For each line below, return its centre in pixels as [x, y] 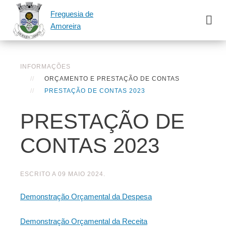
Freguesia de [72, 14]
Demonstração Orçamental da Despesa [86, 196]
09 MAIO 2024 [81, 174]
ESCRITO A [39, 174]
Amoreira [66, 26]
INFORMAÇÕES [45, 67]
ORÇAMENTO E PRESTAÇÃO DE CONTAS [112, 79]
